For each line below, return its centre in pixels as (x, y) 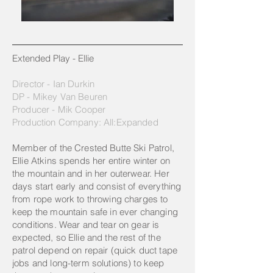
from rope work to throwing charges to (90, 199)
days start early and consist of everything (97, 186)
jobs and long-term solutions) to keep (88, 263)
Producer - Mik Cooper (59, 109)
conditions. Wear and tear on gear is (86, 225)
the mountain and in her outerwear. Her (91, 173)
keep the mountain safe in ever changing (95, 212)
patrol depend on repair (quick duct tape (95, 250)
